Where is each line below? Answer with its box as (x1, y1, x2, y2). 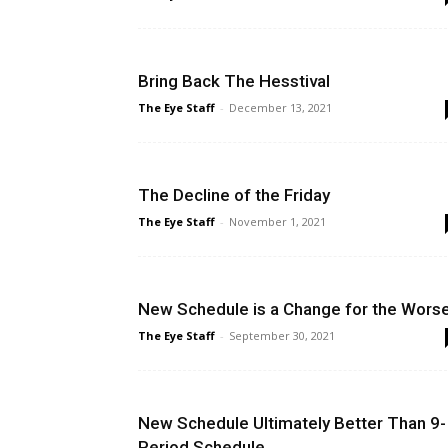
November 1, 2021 (229, 214, 326, 229)
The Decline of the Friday (138, 185, 330, 205)
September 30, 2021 (229, 328, 335, 343)
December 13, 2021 (229, 100, 332, 115)
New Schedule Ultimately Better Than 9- (138, 413, 446, 433)
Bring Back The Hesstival (138, 71, 330, 91)
